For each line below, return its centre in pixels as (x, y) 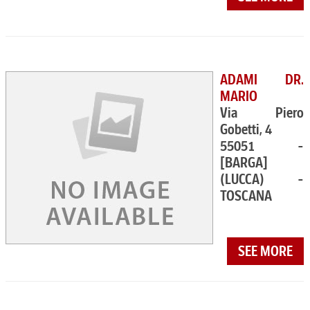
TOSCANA (246, 196)
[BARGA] (244, 163)
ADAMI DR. (262, 80)
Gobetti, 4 (246, 129)
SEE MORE (266, 251)
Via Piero (262, 113)
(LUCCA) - (262, 179)
